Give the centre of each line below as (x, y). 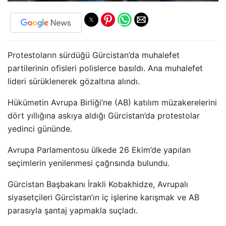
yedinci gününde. (40, 128)
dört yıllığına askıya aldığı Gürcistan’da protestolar (104, 115)
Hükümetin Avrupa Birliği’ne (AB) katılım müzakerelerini (112, 102)
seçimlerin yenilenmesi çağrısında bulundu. (89, 163)
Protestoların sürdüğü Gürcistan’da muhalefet (94, 55)
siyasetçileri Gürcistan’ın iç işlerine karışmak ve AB (103, 197)
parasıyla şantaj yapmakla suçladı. (73, 210)
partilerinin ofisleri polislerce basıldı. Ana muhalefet (105, 68)
